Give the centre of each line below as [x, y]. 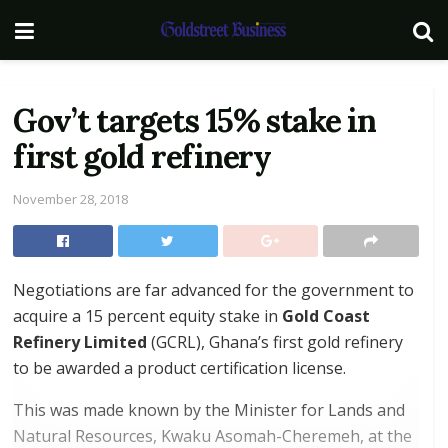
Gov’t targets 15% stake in [194, 120]
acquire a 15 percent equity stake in [147, 315]
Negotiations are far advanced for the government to [213, 289]
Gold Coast [326, 315]
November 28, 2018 [70, 198]
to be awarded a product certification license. [179, 367]
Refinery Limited [80, 341]
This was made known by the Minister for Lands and [209, 409]
